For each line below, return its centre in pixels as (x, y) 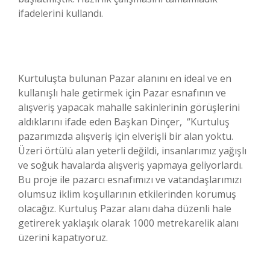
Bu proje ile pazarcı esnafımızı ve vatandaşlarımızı (130, 180)
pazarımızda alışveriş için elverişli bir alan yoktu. (126, 137)
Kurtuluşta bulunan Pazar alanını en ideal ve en (125, 79)
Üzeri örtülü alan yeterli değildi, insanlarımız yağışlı (132, 151)
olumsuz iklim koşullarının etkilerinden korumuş (127, 194)
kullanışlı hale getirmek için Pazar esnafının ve (122, 93)
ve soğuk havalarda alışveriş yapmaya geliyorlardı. (130, 165)
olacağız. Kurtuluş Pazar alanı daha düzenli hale (125, 209)
